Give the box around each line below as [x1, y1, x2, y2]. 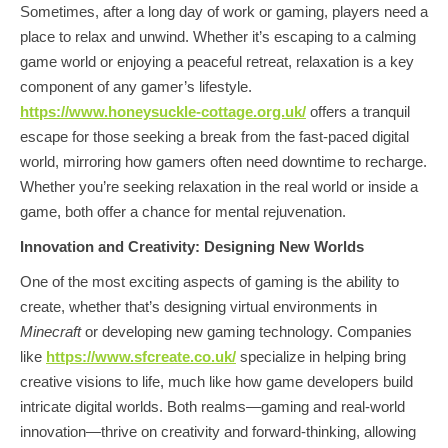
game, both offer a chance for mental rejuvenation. [20, 203, 346, 220]
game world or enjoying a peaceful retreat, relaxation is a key [20, 53, 414, 70]
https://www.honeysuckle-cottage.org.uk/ [20, 103, 306, 120]
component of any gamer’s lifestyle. [20, 78, 252, 95]
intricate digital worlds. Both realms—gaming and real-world [20, 398, 405, 415]
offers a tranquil [306, 103, 410, 120]
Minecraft [20, 323, 81, 340]
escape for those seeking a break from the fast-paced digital [20, 128, 409, 145]
